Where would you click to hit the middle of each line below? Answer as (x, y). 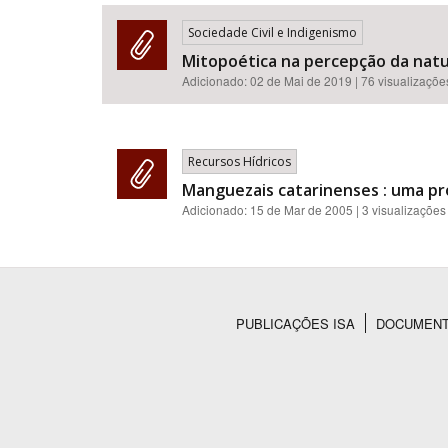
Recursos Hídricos (239, 161)
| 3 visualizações (401, 209)
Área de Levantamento (170, 96)
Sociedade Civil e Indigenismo (272, 32)
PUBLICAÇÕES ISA (295, 323)
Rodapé (155, 349)
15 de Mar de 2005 (301, 209)
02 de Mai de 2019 (301, 80)
